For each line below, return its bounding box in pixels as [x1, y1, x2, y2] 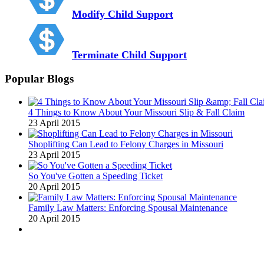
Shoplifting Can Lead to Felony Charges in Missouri [28, 138, 223, 149]
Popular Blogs [5, 72, 74, 85]
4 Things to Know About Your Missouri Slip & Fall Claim [28, 107, 245, 117]
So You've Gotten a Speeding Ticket [28, 170, 163, 181]
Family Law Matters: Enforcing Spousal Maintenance [28, 202, 227, 213]
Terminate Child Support [72, 49, 187, 61]
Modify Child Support [72, 8, 173, 21]
